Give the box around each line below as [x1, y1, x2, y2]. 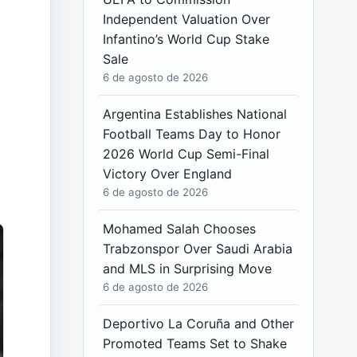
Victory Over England [103, 166, 233, 182]
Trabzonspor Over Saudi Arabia [103, 241, 293, 257]
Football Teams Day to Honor [103, 126, 281, 142]
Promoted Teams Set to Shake [103, 335, 288, 351]
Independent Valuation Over [103, 11, 271, 27]
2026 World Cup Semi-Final [103, 146, 270, 162]
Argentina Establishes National [103, 106, 288, 122]
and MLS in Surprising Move [103, 261, 273, 277]
